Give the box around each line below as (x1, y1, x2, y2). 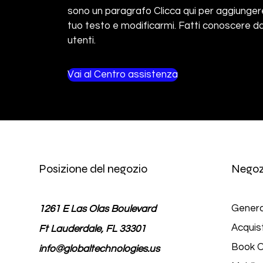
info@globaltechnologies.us (38, 244, 160, 254)
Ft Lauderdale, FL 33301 (38, 224, 146, 234)
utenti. (67, 35, 96, 46)
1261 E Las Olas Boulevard (38, 204, 156, 214)
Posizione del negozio (38, 161, 147, 176)
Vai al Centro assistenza (67, 69, 178, 80)
